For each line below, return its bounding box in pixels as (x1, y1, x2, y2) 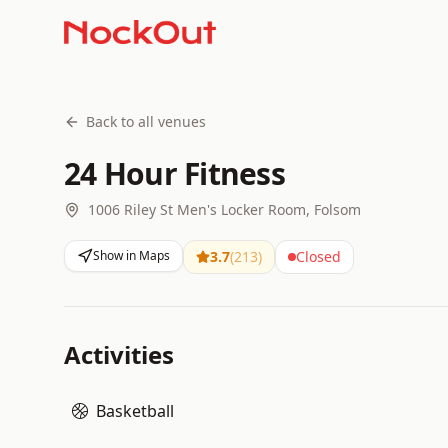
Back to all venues (86, 112, 206, 131)
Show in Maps (93, 247, 170, 264)
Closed (296, 247, 341, 266)
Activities (64, 338, 174, 371)
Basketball (96, 400, 174, 422)
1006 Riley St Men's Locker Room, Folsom (88, 200, 361, 219)
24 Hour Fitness (64, 153, 285, 194)
